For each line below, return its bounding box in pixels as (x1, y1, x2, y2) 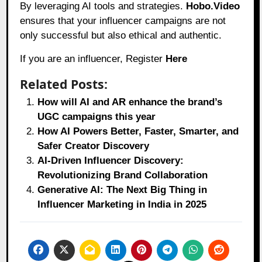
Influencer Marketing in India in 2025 (37, 199, 207, 211)
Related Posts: (20, 75, 108, 93)
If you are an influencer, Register (20, 53, 166, 65)
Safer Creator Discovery (37, 140, 150, 152)
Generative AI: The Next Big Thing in (37, 184, 208, 196)
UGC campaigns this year (37, 111, 156, 123)
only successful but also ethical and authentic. (20, 30, 222, 42)
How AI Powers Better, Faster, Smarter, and (37, 126, 239, 137)
